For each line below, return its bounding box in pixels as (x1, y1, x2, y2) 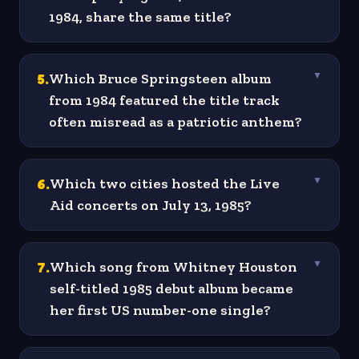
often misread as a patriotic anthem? (49, 113, 302, 131)
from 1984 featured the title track (49, 91, 280, 110)
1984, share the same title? (49, 8, 232, 26)
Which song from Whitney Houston (50, 258, 297, 276)
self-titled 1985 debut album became (50, 280, 293, 298)
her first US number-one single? (50, 301, 271, 320)
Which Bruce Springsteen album (49, 70, 272, 88)
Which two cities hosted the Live (50, 175, 280, 193)
